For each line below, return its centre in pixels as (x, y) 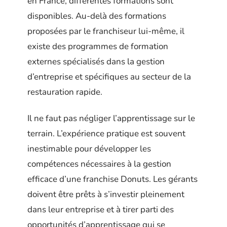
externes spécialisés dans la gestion (96, 61)
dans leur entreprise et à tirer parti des (101, 210)
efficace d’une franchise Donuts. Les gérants (112, 179)
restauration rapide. (65, 92)
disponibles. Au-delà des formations (97, 16)
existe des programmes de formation (98, 46)
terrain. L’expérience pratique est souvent (106, 134)
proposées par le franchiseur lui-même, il (106, 31)
